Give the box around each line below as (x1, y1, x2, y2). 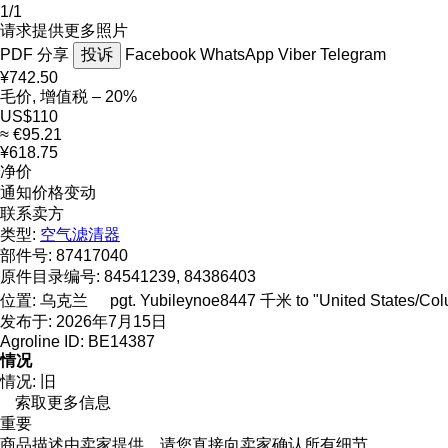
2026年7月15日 (56, 312, 167, 330)
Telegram (320, 45, 386, 63)
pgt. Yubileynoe (110, 291, 220, 309)
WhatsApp (200, 45, 278, 63)
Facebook (125, 45, 200, 63)
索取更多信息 (15, 393, 111, 411)
